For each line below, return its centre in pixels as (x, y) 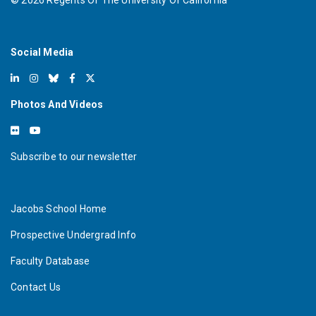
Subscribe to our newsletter (74, 157)
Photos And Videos (57, 105)
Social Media (42, 53)
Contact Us (36, 287)
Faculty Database (50, 261)
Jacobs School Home (59, 209)
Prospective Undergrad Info (74, 235)
